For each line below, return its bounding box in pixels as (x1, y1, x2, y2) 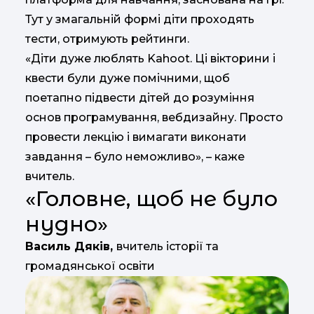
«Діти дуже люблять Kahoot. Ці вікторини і (25, 51, 275, 65)
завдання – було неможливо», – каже (25, 149, 245, 163)
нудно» (25, 210, 108, 237)
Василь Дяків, (25, 239, 116, 253)
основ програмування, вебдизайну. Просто (25, 110, 283, 124)
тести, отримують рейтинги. (25, 32, 189, 46)
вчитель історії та (116, 239, 219, 253)
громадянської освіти (25, 259, 155, 273)
